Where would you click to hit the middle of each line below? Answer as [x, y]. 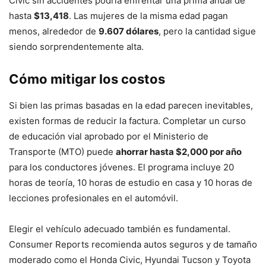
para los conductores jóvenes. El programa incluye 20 [121, 167]
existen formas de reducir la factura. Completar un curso [127, 121]
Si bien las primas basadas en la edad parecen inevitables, [131, 106]
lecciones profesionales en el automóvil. [94, 198]
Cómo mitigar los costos [87, 79]
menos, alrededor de [54, 31]
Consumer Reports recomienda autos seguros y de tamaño [133, 245]
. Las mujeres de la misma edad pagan [148, 16]
